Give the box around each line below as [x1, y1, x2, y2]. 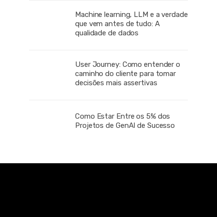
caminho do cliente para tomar [75, 69, 176, 78]
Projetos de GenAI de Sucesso [75, 121, 175, 130]
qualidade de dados [75, 29, 139, 38]
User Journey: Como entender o [75, 60, 181, 69]
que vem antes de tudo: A [75, 19, 160, 29]
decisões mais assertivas [75, 78, 157, 88]
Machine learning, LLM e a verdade [75, 10, 188, 19]
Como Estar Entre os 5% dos [75, 111, 170, 121]
